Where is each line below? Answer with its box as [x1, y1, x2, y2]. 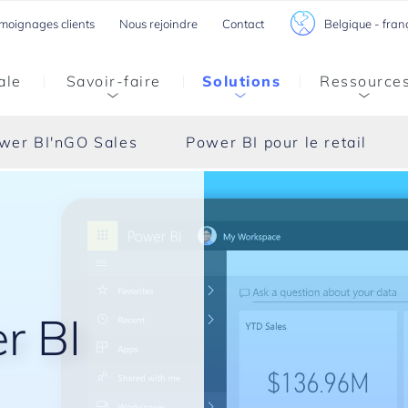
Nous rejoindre [118, 16, 198, 31]
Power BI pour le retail [186, 133, 368, 151]
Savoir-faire [66, 72, 161, 90]
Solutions [201, 72, 281, 90]
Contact [221, 16, 264, 31]
